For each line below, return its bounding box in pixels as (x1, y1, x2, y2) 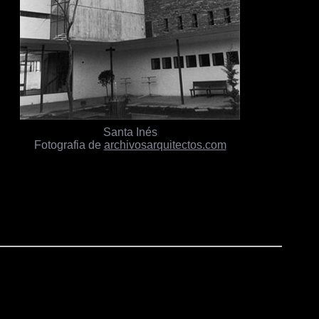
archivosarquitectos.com (103, 138, 226, 151)
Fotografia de (33, 138, 104, 151)
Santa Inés (103, 125, 157, 138)
